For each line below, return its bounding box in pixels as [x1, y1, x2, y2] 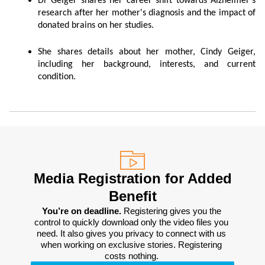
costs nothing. [104, 251, 161, 261]
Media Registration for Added [33, 170, 232, 186]
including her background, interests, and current [38, 60, 256, 69]
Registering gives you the [123, 206, 221, 216]
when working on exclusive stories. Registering [41, 240, 222, 250]
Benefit [108, 188, 157, 204]
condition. [38, 72, 76, 82]
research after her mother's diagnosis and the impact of [38, 8, 256, 18]
